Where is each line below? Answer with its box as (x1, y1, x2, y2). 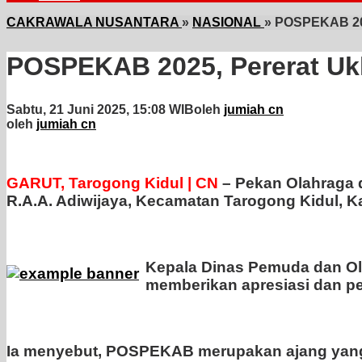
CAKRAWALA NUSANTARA (6, 15, 179, 29)
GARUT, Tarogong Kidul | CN (6, 175, 218, 192)
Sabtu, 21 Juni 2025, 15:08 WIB (6, 103, 194, 117)
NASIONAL (192, 15, 261, 29)
